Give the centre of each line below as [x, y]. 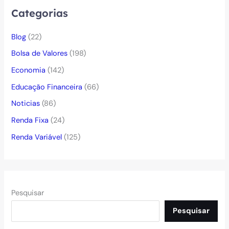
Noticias [26, 104]
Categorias [40, 13]
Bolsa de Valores [40, 54]
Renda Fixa [30, 120]
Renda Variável [37, 137]
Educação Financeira [47, 87]
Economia [29, 71]
